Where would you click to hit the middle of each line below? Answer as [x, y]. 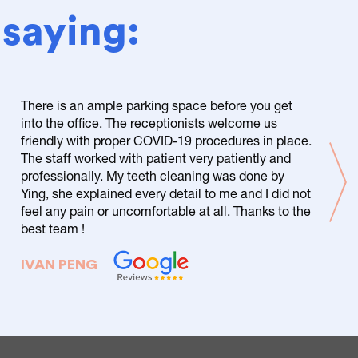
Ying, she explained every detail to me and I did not [166, 193]
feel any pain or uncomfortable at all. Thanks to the [166, 210]
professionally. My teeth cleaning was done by [153, 175]
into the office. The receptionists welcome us [149, 122]
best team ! [53, 228]
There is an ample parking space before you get [157, 105]
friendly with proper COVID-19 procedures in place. [166, 140]
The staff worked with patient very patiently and [156, 157]
